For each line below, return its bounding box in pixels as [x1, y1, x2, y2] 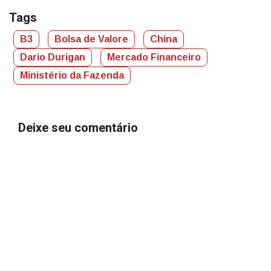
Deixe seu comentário [18, 119, 138, 137]
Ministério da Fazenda [20, 70, 124, 80]
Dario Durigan [20, 51, 85, 62]
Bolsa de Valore [54, 33, 128, 44]
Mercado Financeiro [107, 51, 201, 62]
